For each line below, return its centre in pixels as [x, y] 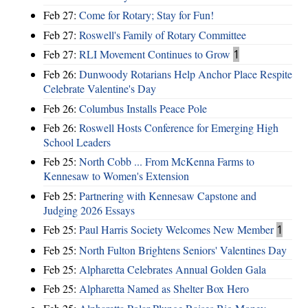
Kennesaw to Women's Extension [116, 176]
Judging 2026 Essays [89, 210]
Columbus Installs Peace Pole [143, 108]
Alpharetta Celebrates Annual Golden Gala [173, 269]
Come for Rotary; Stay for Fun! [146, 15]
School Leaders [77, 142]
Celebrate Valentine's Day [100, 89]
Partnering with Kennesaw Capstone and [168, 195]
